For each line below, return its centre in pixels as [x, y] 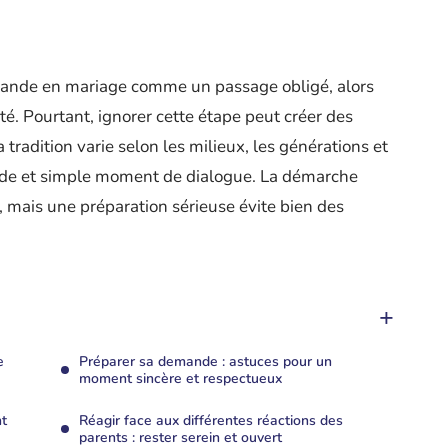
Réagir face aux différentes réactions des [211, 420]
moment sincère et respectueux [180, 378]
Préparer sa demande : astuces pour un [205, 361]
